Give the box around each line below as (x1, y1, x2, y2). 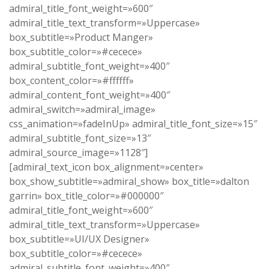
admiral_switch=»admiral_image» (9, 103, 156, 116)
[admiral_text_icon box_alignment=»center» (9, 160, 204, 174)
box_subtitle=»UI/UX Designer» (9, 232, 150, 246)
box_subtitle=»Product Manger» (9, 31, 153, 44)
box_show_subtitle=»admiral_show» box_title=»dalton (9, 175, 249, 189)
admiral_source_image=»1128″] (9, 146, 148, 160)
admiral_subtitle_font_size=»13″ (9, 131, 151, 145)
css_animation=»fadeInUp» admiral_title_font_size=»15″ (9, 117, 257, 131)
